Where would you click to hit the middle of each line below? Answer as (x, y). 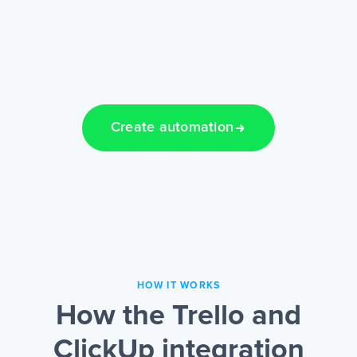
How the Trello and (178, 317)
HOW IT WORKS (178, 286)
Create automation (172, 128)
